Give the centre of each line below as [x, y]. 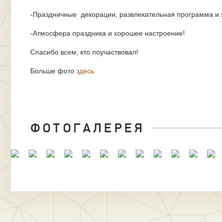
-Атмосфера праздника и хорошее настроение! [108, 33]
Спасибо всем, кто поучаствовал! [85, 52]
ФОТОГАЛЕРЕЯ [88, 128]
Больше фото [53, 71]
